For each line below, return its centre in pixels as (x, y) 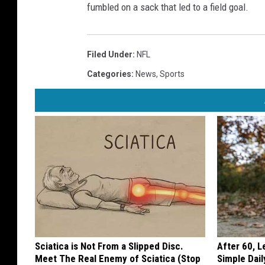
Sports (172, 74)
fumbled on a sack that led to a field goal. (168, 7)
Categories (109, 74)
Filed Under (110, 55)
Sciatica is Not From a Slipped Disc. (109, 246)
